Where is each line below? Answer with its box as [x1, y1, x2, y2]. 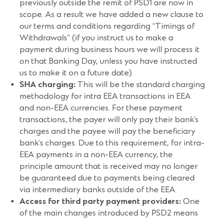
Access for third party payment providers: [19, 197, 183, 206]
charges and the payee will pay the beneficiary [19, 127, 195, 136]
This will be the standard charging [77, 80, 205, 90]
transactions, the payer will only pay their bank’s [19, 115, 199, 125]
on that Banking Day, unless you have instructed [19, 56, 197, 66]
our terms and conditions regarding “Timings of [19, 21, 195, 31]
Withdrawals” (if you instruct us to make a [19, 33, 173, 43]
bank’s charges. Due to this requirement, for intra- [19, 138, 204, 148]
